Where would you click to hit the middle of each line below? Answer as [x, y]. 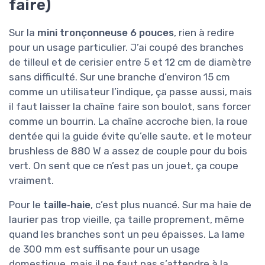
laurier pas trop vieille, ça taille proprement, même [127, 220]
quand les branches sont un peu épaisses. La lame [127, 235]
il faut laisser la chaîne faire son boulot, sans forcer [130, 107]
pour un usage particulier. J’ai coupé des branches [126, 48]
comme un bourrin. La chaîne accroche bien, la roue [128, 122]
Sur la [23, 33]
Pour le [26, 205]
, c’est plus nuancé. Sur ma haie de [171, 205]
